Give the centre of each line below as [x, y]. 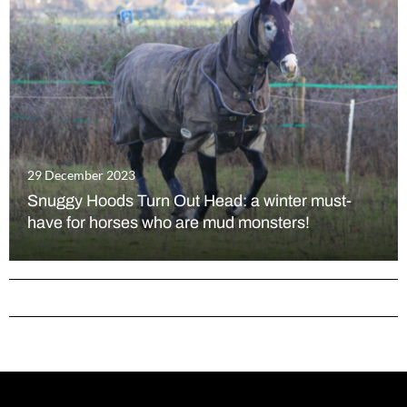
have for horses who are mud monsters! [169, 223]
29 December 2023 [81, 175]
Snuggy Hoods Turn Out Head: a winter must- [189, 201]
